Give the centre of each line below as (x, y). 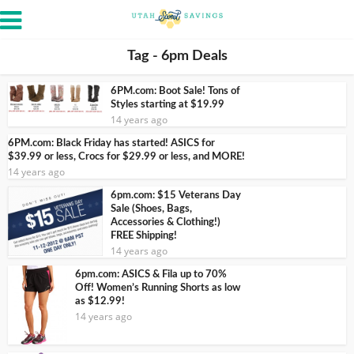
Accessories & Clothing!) (166, 222)
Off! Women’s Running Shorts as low (158, 288)
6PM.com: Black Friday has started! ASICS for (111, 143)
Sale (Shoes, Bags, (151, 209)
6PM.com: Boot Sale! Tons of (175, 91)
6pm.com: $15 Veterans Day (176, 196)
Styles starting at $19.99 (168, 105)
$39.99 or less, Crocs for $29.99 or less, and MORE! (126, 157)
